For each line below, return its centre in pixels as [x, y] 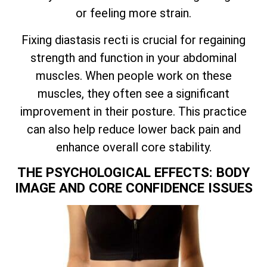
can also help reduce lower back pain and [133, 129]
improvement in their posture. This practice [133, 111]
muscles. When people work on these [133, 75]
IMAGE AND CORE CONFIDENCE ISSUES [133, 188]
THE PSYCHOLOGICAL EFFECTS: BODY [133, 173]
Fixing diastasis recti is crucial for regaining [133, 40]
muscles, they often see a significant [133, 93]
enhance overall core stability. [133, 147]
